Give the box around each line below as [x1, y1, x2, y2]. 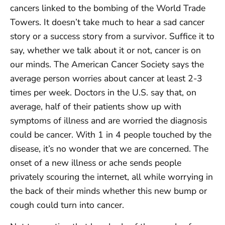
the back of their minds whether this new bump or [10, 185, 207, 197]
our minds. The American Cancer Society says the [10, 58, 204, 71]
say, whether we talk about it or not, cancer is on [10, 44, 201, 57]
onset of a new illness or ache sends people [10, 157, 181, 169]
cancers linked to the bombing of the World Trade [10, 2, 205, 15]
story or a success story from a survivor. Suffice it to [10, 30, 214, 43]
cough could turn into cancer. [10, 199, 124, 211]
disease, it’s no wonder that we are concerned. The [10, 143, 208, 155]
